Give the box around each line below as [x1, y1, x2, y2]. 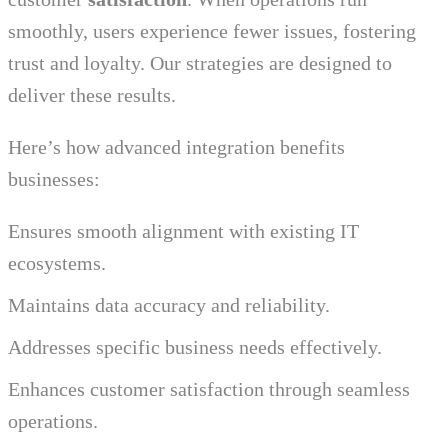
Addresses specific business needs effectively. [8, 336, 382, 359]
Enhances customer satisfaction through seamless [8, 378, 410, 401]
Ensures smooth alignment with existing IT [8, 220, 359, 243]
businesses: [8, 168, 100, 191]
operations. [8, 410, 98, 433]
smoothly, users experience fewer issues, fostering [8, 20, 416, 43]
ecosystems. [8, 252, 106, 275]
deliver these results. [8, 84, 176, 107]
